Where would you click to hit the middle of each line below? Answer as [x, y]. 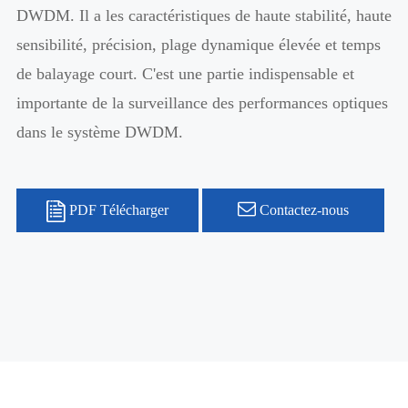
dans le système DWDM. [99, 133]
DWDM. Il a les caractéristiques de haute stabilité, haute [204, 16]
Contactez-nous [302, 210]
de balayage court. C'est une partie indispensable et [185, 74]
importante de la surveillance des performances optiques [202, 103]
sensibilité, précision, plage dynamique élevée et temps [198, 45]
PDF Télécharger [117, 210]
